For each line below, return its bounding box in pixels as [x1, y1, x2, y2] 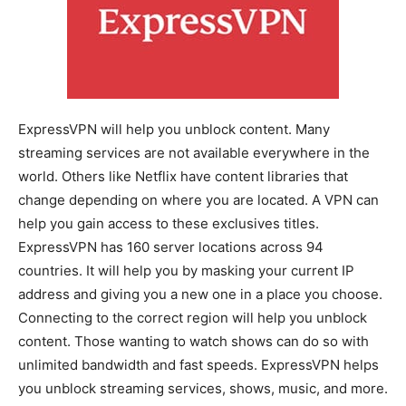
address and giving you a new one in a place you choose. [18, 285, 382, 303]
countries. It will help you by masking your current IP [18, 261, 354, 279]
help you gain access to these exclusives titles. [18, 214, 319, 232]
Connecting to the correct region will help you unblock [18, 308, 367, 326]
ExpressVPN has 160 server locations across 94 [18, 237, 324, 256]
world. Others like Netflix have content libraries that [18, 167, 348, 185]
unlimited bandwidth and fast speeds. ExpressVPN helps [18, 355, 379, 373]
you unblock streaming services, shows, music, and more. [18, 379, 388, 397]
